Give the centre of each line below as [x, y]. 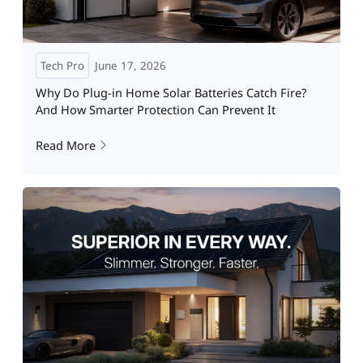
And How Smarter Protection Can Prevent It [155, 110]
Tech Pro [62, 65]
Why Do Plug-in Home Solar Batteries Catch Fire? [171, 93]
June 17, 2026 [130, 65]
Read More [65, 145]
